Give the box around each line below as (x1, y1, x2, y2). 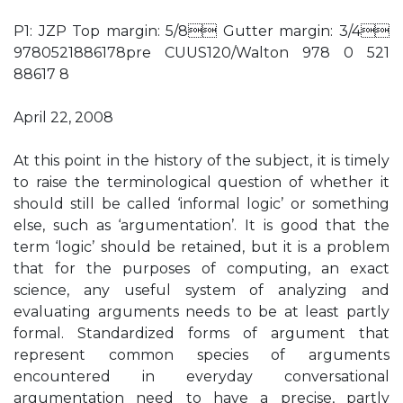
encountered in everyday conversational (13, 368, 390, 385)
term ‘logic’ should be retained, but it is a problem (13, 238, 390, 255)
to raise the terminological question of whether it (13, 174, 390, 191)
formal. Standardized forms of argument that (13, 325, 390, 342)
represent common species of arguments (13, 346, 390, 363)
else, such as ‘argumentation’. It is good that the (13, 217, 390, 234)
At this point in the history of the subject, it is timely (13, 152, 390, 169)
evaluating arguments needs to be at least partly (13, 303, 390, 320)
